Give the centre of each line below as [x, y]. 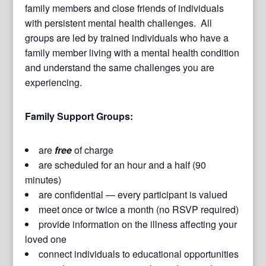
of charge [93, 150]
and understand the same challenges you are [120, 67]
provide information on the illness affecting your [138, 224]
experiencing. [54, 82]
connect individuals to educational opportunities [139, 254]
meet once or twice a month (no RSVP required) [139, 209]
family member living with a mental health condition [132, 52]
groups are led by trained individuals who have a [127, 37]
